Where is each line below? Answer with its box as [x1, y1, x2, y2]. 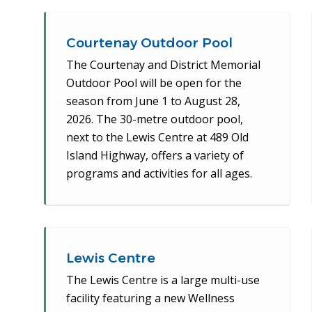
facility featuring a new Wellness [65, 290, 235, 306]
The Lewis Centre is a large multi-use [65, 272, 260, 288]
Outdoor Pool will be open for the [65, 75, 242, 91]
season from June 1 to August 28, [65, 93, 240, 109]
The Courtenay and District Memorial [65, 57, 260, 73]
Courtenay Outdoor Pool [65, 35, 233, 52]
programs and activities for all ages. [65, 166, 252, 182]
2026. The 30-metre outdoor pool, [65, 111, 243, 127]
